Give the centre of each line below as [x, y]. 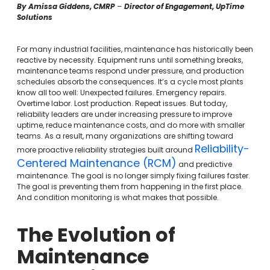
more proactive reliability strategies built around [105, 149]
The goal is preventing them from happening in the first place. [130, 186]
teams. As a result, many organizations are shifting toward [125, 136]
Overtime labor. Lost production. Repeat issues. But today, [122, 103]
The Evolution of [96, 234]
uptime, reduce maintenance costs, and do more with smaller [130, 125]
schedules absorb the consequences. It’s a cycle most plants [130, 81]
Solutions [34, 17]
